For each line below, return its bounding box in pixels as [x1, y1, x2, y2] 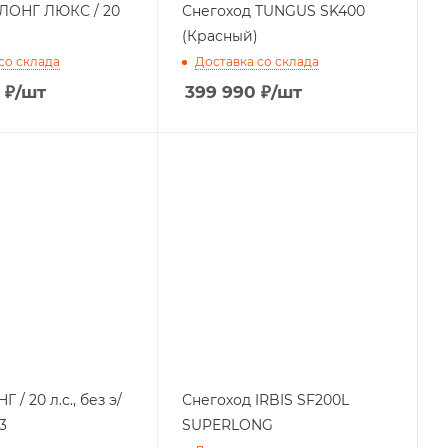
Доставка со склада [195, 53, 320, 69]
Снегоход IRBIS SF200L [182, 391, 350, 410]
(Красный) [182, 26, 259, 45]
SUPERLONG [182, 416, 274, 435]
